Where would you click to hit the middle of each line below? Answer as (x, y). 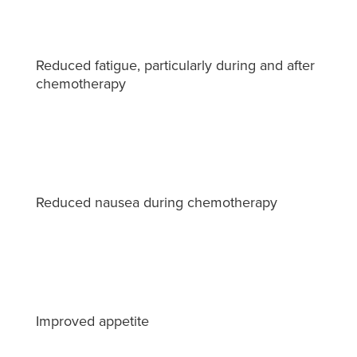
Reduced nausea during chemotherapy (156, 202)
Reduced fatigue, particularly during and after (175, 65)
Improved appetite (92, 321)
